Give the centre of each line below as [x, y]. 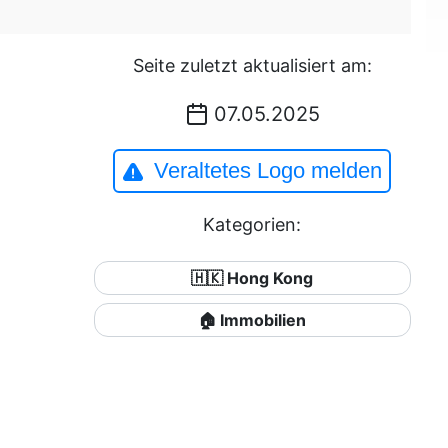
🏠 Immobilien [252, 320]
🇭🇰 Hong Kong [252, 278]
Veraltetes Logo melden [268, 170]
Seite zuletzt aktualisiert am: [252, 65]
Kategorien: [252, 224]
